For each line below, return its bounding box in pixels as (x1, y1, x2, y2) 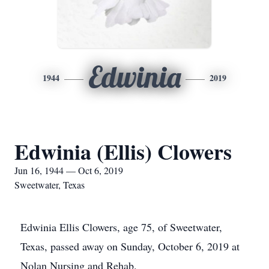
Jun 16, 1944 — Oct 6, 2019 (14, 164, 123, 177)
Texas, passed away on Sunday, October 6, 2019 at (20, 239, 240, 253)
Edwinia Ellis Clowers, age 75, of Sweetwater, (20, 220, 222, 234)
